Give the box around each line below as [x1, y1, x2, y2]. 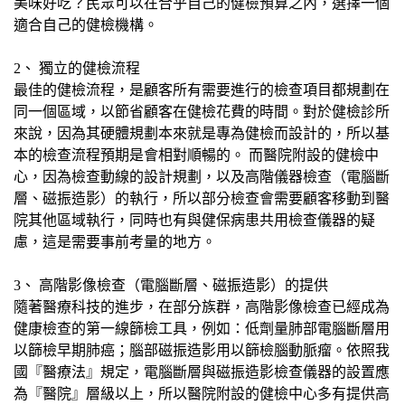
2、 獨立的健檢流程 [14, 61, 140, 77]
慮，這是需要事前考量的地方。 [14, 234, 216, 250]
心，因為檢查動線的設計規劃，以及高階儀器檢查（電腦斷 [14, 169, 390, 185]
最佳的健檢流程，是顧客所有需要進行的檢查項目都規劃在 [14, 82, 390, 99]
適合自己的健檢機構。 [14, 17, 158, 33]
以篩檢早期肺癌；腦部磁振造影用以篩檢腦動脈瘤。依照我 [14, 343, 390, 359]
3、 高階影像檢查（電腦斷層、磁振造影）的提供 [14, 278, 328, 294]
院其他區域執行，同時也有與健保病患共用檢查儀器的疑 [14, 212, 375, 229]
